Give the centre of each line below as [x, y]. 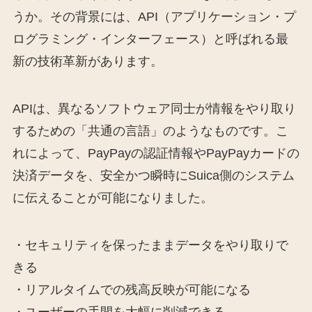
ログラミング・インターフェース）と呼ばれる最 [150, 39]
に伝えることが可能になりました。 [112, 198]
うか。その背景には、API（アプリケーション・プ [154, 17]
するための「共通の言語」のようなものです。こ [150, 131]
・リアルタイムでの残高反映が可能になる [131, 290]
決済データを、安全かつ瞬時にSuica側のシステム [153, 176]
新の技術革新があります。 [87, 62]
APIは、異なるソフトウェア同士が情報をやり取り [154, 109]
